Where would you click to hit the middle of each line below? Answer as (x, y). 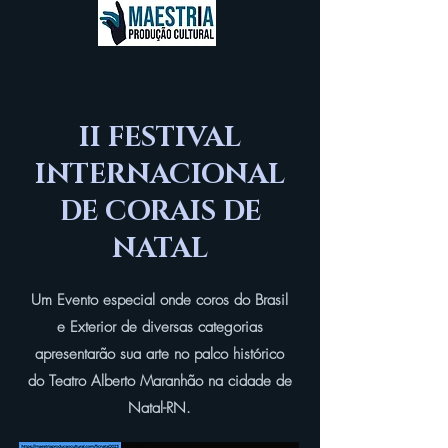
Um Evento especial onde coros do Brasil (159, 300)
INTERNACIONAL (160, 174)
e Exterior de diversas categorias (159, 327)
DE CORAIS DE (160, 211)
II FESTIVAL (160, 137)
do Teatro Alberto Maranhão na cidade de (159, 381)
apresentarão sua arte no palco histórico (159, 354)
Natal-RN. (159, 408)
